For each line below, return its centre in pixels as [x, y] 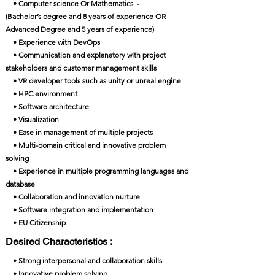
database [20, 184]
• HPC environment [41, 94]
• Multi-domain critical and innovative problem [86, 145]
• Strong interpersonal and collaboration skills [84, 261]
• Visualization [33, 119]
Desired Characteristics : [59, 242]
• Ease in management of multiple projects [79, 132]
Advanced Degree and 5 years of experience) [80, 29]
